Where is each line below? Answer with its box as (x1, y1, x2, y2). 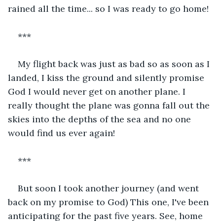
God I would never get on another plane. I (8, 85, 188, 97)
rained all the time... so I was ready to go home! (8, 2, 211, 14)
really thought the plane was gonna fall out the (8, 99, 212, 111)
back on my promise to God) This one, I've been (8, 196, 211, 208)
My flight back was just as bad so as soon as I (18, 58, 212, 70)
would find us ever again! (8, 127, 117, 139)
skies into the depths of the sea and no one (8, 113, 193, 125)
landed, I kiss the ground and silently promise (8, 72, 207, 83)
